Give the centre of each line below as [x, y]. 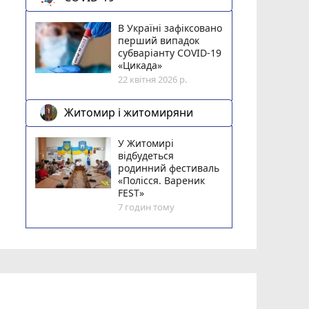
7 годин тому [147, 207]
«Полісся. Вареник [162, 180]
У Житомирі [146, 143]
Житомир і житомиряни [129, 113]
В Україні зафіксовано [170, 28]
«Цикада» [140, 65]
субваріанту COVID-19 [170, 52]
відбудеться [146, 155]
